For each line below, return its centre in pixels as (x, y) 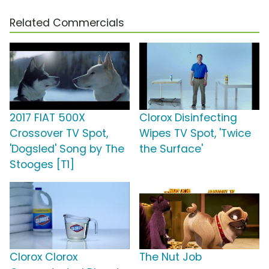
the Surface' (171, 149)
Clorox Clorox (44, 257)
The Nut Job (171, 257)
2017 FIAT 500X (47, 118)
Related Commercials (67, 23)
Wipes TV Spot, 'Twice (195, 134)
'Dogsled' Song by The (67, 149)
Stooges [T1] (42, 165)
